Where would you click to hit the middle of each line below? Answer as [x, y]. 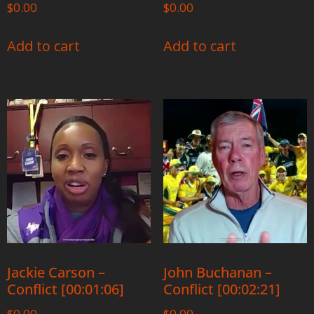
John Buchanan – [217, 272]
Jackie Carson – [56, 272]
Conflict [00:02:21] [221, 289]
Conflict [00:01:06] [66, 289]
